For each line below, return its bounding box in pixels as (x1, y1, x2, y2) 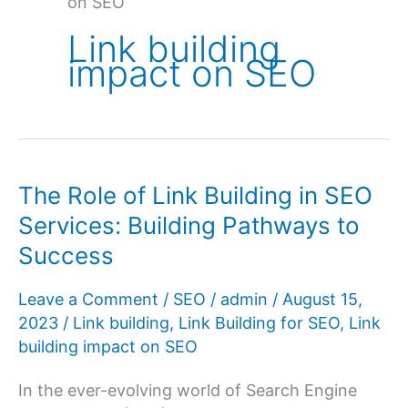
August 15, (282, 289, 362, 309)
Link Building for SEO (178, 312, 340, 332)
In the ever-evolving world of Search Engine (18, 381, 357, 401)
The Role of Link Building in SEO (18, 181, 372, 210)
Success (18, 241, 114, 270)
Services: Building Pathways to (18, 211, 360, 240)
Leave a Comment (18, 289, 158, 309)
